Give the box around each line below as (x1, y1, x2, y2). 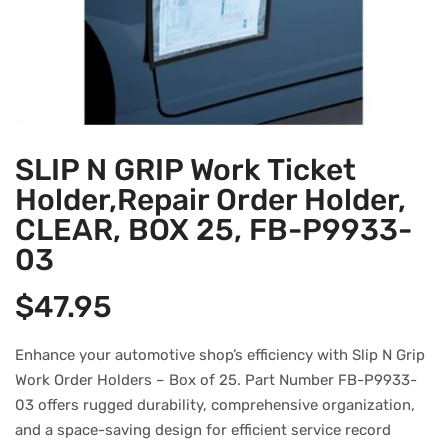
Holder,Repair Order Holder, (15, 182, 406, 218)
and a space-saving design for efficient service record (15, 421, 391, 439)
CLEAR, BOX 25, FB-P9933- (15, 212, 412, 248)
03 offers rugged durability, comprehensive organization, (15, 396, 415, 414)
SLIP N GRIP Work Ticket (15, 152, 356, 188)
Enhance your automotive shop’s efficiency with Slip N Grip (15, 346, 425, 364)
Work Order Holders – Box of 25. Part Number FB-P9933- (15, 371, 417, 389)
